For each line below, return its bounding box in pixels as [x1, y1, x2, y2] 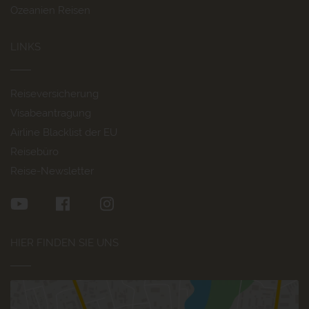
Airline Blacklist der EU [10, 126, 117, 139]
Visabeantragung [10, 106, 91, 119]
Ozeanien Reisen [10, 3, 90, 17]
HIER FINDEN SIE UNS [10, 236, 119, 249]
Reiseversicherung [10, 87, 99, 100]
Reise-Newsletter [10, 164, 94, 177]
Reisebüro [10, 145, 59, 158]
